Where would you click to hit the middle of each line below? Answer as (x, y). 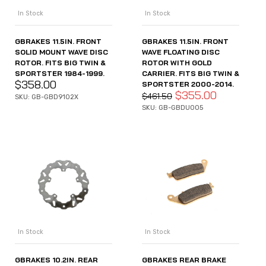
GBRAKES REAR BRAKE (184, 259)
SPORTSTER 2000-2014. (188, 84)
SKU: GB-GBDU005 (172, 108)
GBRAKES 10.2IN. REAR (56, 259)
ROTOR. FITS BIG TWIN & (60, 63)
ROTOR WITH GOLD (177, 63)
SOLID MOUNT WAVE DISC (61, 52)
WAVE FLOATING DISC (181, 52)
